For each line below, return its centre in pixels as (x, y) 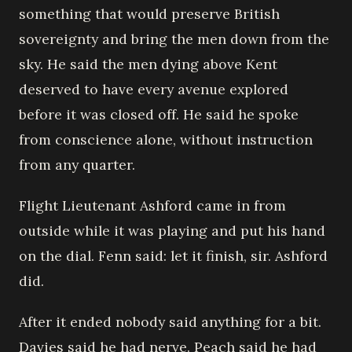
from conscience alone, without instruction (166, 139)
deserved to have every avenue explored (154, 89)
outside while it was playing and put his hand (172, 230)
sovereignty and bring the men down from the (174, 38)
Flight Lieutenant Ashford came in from (152, 205)
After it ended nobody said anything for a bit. (170, 321)
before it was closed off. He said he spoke (159, 114)
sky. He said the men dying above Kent (148, 64)
